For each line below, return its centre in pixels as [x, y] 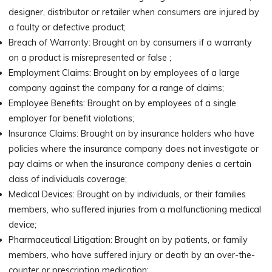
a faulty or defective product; [67, 28]
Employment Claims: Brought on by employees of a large [124, 73]
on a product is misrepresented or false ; [90, 58]
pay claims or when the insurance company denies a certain [130, 164]
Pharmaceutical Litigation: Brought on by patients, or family [128, 240]
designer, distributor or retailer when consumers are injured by [134, 12]
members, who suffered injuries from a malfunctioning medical [135, 210]
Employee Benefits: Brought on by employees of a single [123, 104]
